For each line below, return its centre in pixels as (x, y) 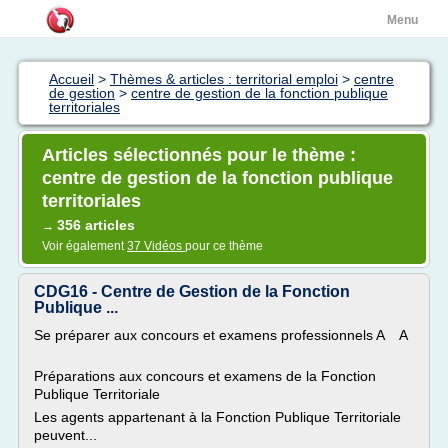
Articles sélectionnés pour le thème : (199, 155)
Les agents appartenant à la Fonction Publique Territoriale (217, 417)
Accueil (71, 79)
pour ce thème (224, 246)
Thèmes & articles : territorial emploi (224, 79)
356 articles (96, 225)
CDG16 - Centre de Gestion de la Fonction (192, 291)
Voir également (84, 246)
